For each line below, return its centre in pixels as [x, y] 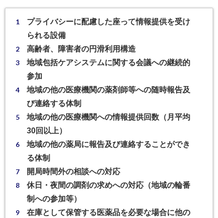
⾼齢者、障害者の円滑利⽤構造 [82, 49]
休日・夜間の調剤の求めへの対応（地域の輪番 [109, 185]
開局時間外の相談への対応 [74, 171]
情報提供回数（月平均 [152, 117]
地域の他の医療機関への [70, 117]
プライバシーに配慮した [70, 21]
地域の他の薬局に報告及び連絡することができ [109, 144]
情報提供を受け [163, 21]
